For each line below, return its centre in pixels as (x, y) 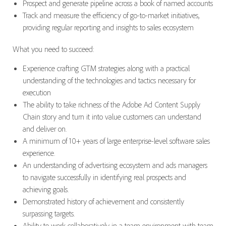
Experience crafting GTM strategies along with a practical (106, 68)
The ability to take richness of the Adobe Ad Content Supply (111, 105)
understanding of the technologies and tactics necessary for (109, 80)
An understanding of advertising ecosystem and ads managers (115, 165)
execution (37, 93)
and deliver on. (44, 129)
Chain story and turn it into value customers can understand (112, 117)
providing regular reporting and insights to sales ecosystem (108, 27)
